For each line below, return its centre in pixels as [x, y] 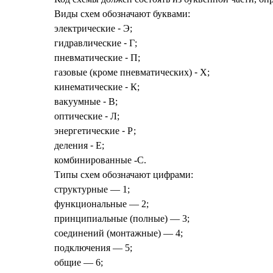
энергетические [88, 131]
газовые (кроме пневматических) [124, 72]
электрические [86, 28]
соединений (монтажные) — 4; [118, 233]
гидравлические [89, 43]
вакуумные [78, 101]
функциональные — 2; [101, 204]
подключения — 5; [93, 248]
